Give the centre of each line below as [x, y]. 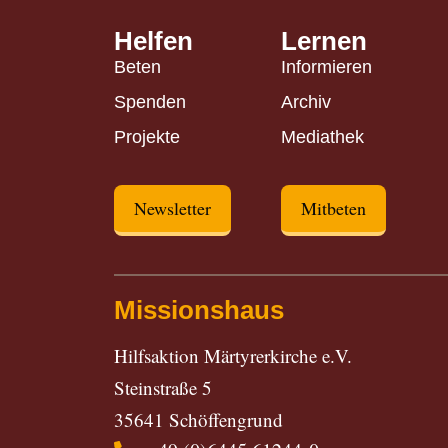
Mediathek [323, 136]
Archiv [306, 101]
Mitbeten [334, 207]
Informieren [327, 66]
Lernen [324, 40]
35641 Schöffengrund [198, 419]
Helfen [153, 40]
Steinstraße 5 [163, 387]
